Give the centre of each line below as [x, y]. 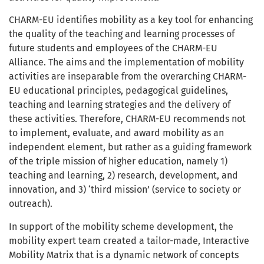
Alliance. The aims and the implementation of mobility [126, 62]
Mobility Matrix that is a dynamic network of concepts [124, 255]
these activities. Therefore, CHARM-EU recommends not [127, 119]
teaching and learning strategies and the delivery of [120, 105]
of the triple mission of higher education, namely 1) [118, 161]
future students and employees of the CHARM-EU [113, 48]
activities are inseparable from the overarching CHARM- [128, 77]
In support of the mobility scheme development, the [121, 226]
